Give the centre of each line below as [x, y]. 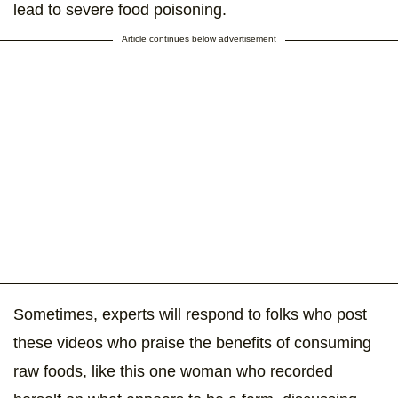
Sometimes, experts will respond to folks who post [190, 314]
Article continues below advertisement [199, 38]
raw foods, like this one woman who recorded [173, 371]
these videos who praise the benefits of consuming [192, 342]
